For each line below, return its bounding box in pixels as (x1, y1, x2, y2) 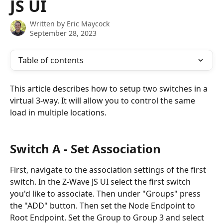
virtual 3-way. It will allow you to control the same (10, 95, 197, 106)
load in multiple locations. (10, 107, 109, 118)
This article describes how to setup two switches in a (10, 83, 210, 94)
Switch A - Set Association (10, 140, 161, 157)
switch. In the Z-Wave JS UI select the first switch (10, 176, 193, 188)
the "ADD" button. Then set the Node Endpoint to (10, 200, 197, 212)
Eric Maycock (67, 19, 110, 28)
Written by (30, 19, 67, 28)
